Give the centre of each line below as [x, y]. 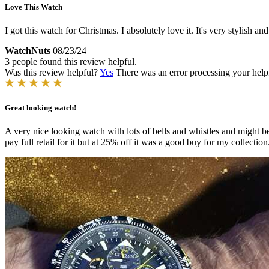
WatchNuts [28, 50]
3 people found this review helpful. [71, 61]
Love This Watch [34, 7]
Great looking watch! [41, 107]
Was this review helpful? [52, 72]
